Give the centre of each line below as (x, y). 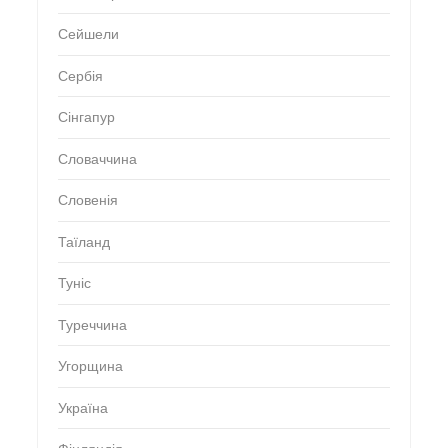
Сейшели (88, 35)
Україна (82, 408)
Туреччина (92, 325)
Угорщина (90, 367)
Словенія (87, 201)
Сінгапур (86, 118)
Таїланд (83, 242)
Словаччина (97, 159)
